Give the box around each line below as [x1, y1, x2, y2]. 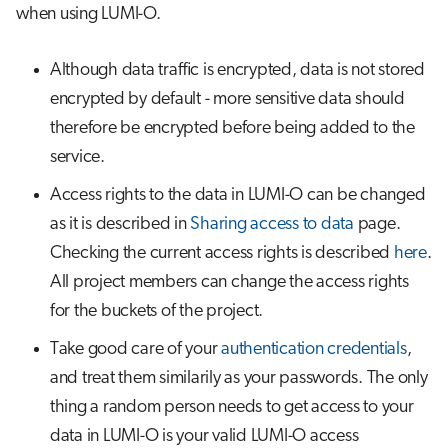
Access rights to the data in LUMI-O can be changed [49, 185, 426, 205]
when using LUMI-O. [16, 4, 161, 24]
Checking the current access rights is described [49, 243, 394, 263]
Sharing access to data [190, 214, 354, 234]
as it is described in [49, 214, 191, 234]
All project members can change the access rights [49, 272, 409, 292]
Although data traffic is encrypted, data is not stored [49, 60, 425, 80]
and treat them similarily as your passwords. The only [49, 368, 428, 388]
